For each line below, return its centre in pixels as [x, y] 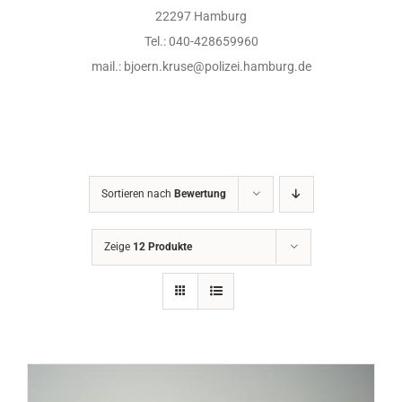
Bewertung [200, 194]
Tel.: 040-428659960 [201, 42]
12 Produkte [162, 247]
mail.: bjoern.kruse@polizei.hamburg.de [201, 67]
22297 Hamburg [201, 17]
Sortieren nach [137, 194]
